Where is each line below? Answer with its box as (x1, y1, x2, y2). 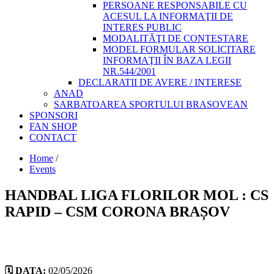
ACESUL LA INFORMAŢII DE (103, 11, 233, 21)
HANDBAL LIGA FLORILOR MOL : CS (5, 187, 268, 203)
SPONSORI (29, 110, 78, 120)
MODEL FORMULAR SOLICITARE (103, 44, 256, 54)
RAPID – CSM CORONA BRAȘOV (5, 203, 230, 220)
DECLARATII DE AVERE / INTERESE (78, 77, 242, 87)
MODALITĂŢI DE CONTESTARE (103, 33, 248, 43)
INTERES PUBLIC (103, 22, 182, 32)
